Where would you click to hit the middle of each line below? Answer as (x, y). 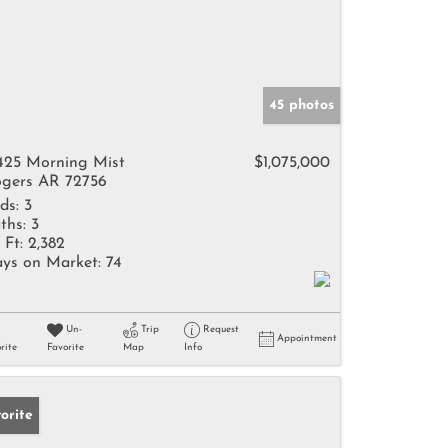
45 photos (301, 105)
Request (220, 329)
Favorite (65, 347)
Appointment (307, 338)
